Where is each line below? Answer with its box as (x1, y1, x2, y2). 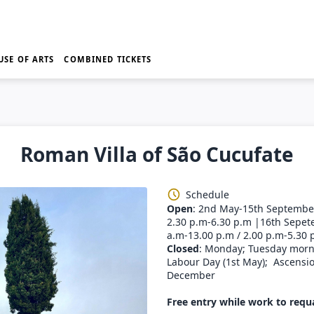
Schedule (186, 187, 230, 201)
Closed (167, 241, 199, 255)
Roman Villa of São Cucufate (20, 141, 294, 168)
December (167, 268, 215, 282)
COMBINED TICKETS (64, 53, 152, 64)
